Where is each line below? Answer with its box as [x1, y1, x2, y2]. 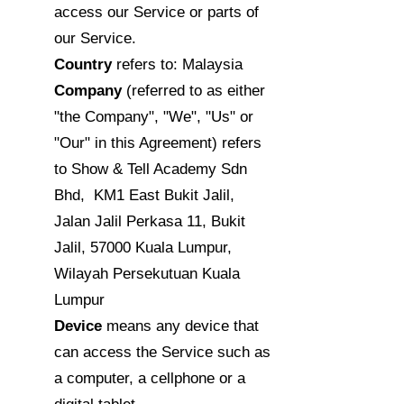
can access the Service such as [54, 344, 271, 361]
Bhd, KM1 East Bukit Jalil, [54, 187, 234, 204]
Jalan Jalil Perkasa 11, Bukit [54, 213, 245, 230]
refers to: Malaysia [112, 56, 243, 73]
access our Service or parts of [54, 4, 259, 21]
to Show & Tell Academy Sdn [54, 161, 247, 178]
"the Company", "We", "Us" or [54, 108, 253, 125]
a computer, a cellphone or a [54, 370, 245, 387]
